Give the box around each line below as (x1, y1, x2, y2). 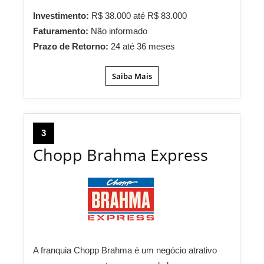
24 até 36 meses (111, 41, 175, 51)
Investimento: (33, 11, 91, 21)
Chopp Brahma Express (33, 144, 208, 166)
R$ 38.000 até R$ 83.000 (91, 11, 187, 21)
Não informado (91, 26, 147, 36)
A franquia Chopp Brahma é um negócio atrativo (33, 245, 217, 255)
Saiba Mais (112, 71, 152, 81)
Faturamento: (33, 26, 91, 36)
